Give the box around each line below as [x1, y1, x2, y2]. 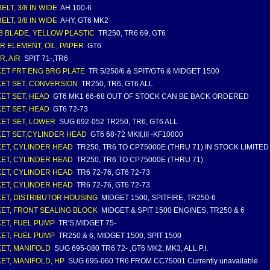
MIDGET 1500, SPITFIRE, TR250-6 [99, 193, 216, 202]
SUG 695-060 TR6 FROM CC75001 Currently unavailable [66, 257, 258, 265]
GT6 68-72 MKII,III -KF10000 [89, 130, 183, 139]
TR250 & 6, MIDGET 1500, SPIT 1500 [57, 231, 181, 240]
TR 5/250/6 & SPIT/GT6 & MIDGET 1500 [87, 67, 219, 75]
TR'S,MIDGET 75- [57, 219, 116, 227]
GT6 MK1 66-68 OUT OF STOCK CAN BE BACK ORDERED [51, 92, 249, 101]
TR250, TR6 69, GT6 [96, 29, 166, 37]
